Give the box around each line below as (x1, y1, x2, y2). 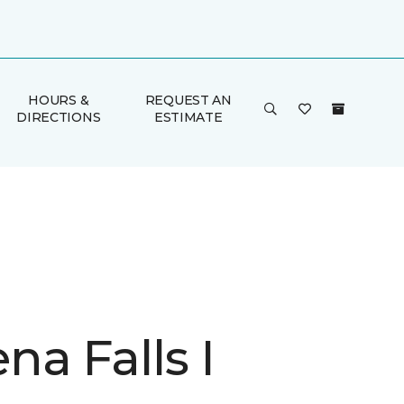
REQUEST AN (144, 92, 232, 108)
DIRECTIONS (16, 109, 101, 125)
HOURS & (28, 92, 89, 108)
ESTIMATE (153, 109, 223, 125)
